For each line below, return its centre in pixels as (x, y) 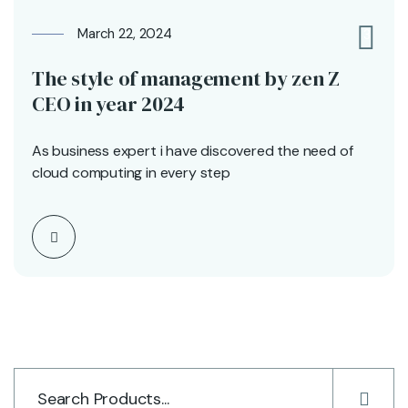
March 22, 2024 (125, 33)
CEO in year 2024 (108, 103)
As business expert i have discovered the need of (193, 150)
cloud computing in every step (131, 172)
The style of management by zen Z (186, 78)
